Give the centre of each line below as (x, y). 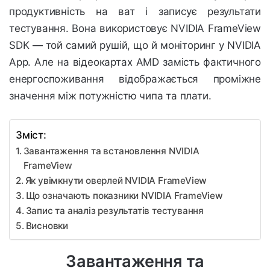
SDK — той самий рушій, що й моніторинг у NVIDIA (135, 46)
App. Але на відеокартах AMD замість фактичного (135, 62)
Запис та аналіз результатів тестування (115, 211)
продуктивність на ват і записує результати (135, 12)
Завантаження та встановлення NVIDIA (111, 151)
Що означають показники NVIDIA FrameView (124, 196)
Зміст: (31, 135)
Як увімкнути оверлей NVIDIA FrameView (116, 181)
